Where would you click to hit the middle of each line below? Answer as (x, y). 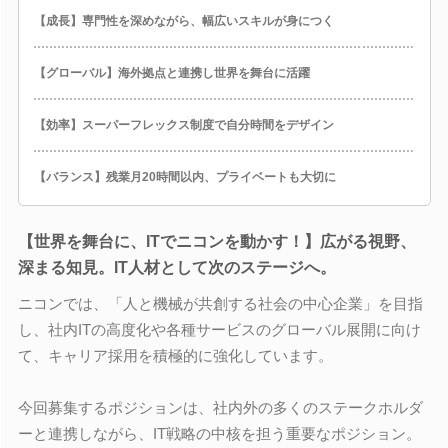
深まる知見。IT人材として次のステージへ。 (176, 267)
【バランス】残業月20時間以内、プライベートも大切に (184, 176)
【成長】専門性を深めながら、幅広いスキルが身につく (183, 20)
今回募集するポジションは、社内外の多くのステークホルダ (220, 407)
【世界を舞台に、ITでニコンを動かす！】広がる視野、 (216, 241)
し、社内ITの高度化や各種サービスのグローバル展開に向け (219, 329)
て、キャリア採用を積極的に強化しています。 (175, 355)
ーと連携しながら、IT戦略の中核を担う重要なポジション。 (219, 433)
